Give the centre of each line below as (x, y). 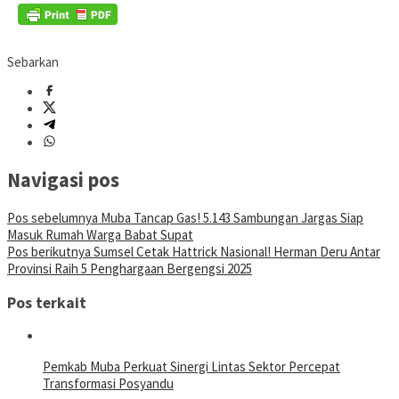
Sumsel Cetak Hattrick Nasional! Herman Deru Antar (236, 252)
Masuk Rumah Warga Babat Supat (100, 235)
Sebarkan (33, 61)
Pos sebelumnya (53, 218)
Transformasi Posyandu (108, 384)
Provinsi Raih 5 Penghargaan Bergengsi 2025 (130, 269)
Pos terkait (47, 302)
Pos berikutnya (49, 252)
